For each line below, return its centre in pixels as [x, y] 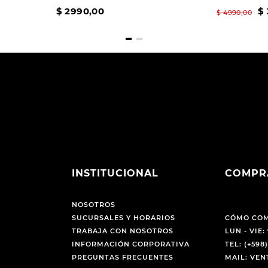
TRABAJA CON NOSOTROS [122, 231]
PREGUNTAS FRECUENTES [122, 258]
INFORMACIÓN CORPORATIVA [130, 244]
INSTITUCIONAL [115, 173]
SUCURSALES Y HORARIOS [123, 218]
